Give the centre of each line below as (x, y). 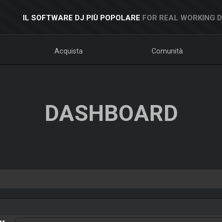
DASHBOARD (111, 113)
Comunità (167, 51)
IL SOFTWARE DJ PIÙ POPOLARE (81, 18)
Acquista (68, 51)
